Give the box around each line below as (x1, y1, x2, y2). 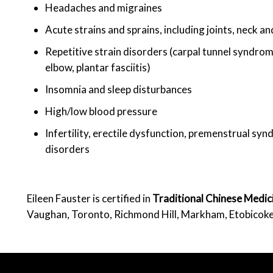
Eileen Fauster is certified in (27, 192, 152, 205)
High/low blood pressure (45, 105, 157, 118)
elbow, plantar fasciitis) (45, 61, 151, 74)
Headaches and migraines (45, 1, 162, 14)
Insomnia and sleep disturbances (45, 83, 192, 96)
